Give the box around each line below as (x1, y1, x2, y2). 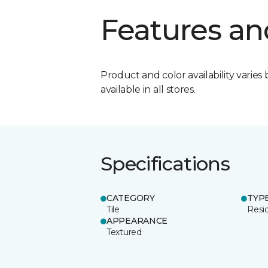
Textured (106, 226, 142, 237)
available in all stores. (100, 83, 196, 95)
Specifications (100, 151, 230, 175)
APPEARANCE (106, 215, 168, 226)
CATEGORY (106, 192, 155, 203)
